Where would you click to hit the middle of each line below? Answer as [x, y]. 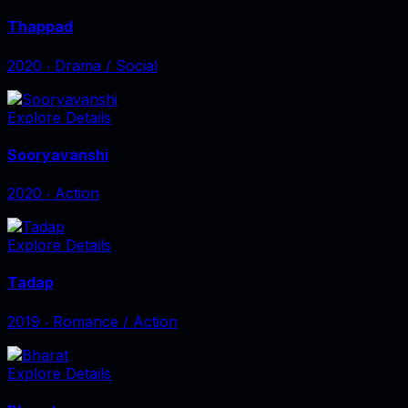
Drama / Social [106, 65]
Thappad [40, 27]
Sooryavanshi [58, 154]
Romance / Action [115, 321]
